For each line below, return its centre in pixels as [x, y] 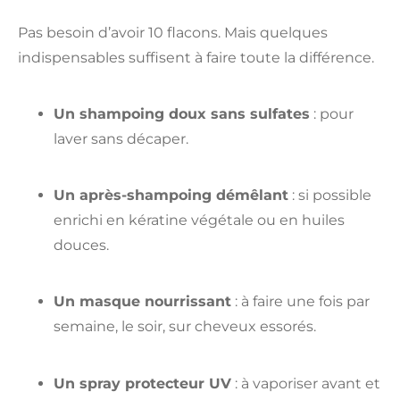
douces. [81, 246]
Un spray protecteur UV [142, 383]
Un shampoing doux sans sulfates [182, 113]
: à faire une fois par [300, 302]
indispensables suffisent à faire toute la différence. [196, 57]
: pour [332, 113]
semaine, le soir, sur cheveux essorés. [185, 327]
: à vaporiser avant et [306, 383]
